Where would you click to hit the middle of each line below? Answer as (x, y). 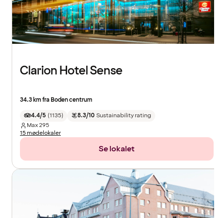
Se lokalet (117, 149)
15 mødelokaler (40, 133)
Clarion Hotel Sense (71, 71)
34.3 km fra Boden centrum (56, 100)
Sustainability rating (124, 115)
